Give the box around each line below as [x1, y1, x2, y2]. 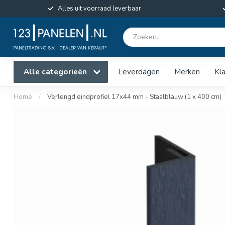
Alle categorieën [24, 66, 89, 77]
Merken [174, 66, 200, 77]
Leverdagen [118, 66, 160, 77]
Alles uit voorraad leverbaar [58, 4, 141, 13]
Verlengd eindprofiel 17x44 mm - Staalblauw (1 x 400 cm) [47, 92, 221, 101]
